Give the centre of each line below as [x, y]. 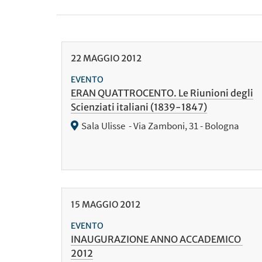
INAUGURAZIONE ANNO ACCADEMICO [156, 239]
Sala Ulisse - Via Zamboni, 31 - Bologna [160, 126]
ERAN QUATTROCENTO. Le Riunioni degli [162, 93]
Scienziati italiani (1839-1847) [139, 107]
